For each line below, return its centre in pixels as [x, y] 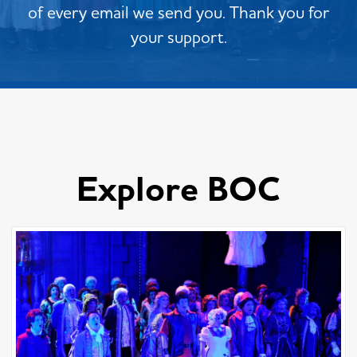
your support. [178, 37]
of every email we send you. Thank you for [178, 12]
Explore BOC [178, 190]
